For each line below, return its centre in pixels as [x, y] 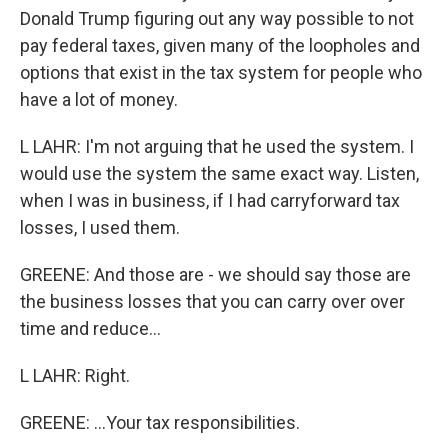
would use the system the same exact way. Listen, [219, 174]
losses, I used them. [100, 228]
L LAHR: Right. [75, 376]
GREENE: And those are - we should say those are [215, 275]
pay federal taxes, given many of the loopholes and [220, 46]
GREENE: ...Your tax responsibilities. [160, 423]
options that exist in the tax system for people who [221, 73]
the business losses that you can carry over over [212, 302]
